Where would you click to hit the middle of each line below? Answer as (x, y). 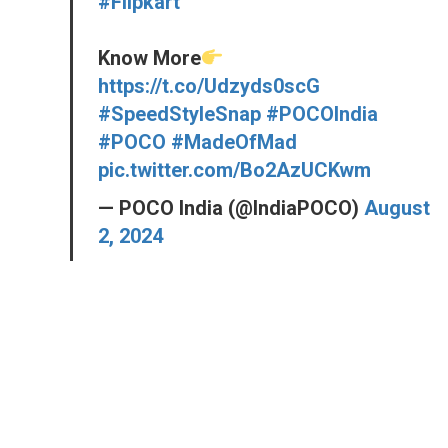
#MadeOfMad (234, 141)
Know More (149, 57)
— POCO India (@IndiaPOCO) (231, 207)
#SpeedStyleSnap (179, 113)
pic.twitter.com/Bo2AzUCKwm (234, 169)
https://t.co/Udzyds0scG (209, 85)
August (397, 207)
